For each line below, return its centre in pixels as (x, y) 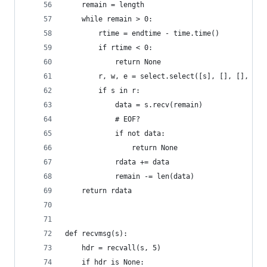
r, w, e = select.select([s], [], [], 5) (163, 76)
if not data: (115, 133)
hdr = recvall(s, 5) (113, 248)
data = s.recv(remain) (134, 105)
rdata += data (117, 162)
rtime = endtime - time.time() (144, 33)
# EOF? (103, 119)
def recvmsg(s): (96, 234)
